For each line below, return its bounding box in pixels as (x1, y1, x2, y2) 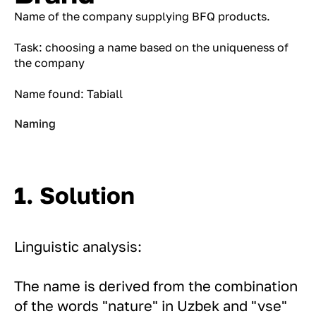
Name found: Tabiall (14, 87, 123, 102)
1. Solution (14, 181, 135, 209)
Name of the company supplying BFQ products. (14, 9, 270, 24)
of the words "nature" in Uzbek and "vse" (14, 296, 287, 314)
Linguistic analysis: (14, 237, 142, 255)
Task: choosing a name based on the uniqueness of (14, 40, 288, 55)
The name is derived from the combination (14, 276, 298, 294)
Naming (14, 116, 56, 131)
